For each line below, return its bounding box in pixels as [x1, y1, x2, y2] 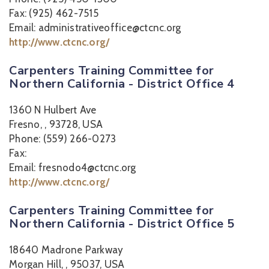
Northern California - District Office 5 [9, 216, 235, 232]
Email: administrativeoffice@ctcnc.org [9, 22, 181, 34]
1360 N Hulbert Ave [9, 104, 97, 116]
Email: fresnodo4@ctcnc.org [9, 162, 136, 174]
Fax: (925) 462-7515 [9, 7, 98, 19]
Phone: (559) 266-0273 [9, 133, 116, 145]
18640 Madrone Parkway [9, 244, 124, 256]
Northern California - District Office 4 [9, 76, 235, 92]
